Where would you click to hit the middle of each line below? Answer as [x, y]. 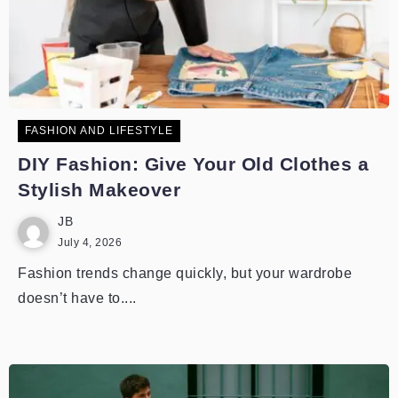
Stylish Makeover [99, 190]
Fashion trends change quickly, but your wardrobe [185, 273]
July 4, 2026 [90, 243]
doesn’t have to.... [77, 298]
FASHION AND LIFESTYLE [99, 131]
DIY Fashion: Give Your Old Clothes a [193, 164]
